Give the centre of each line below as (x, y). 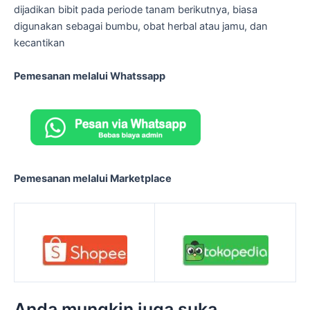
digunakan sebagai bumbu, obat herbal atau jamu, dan (141, 27)
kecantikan (39, 43)
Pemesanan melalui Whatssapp (90, 76)
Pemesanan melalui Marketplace (93, 178)
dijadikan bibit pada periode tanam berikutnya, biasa (136, 10)
